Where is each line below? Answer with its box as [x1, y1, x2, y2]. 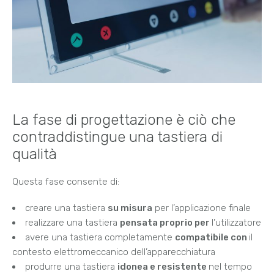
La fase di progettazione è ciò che [12, 111, 235, 128]
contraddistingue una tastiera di [12, 128, 223, 146]
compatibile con [175, 231, 249, 243]
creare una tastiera [25, 202, 108, 213]
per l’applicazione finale [152, 202, 251, 213]
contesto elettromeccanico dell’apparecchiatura [12, 246, 215, 257]
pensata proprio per [120, 217, 212, 228]
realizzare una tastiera [25, 217, 120, 228]
